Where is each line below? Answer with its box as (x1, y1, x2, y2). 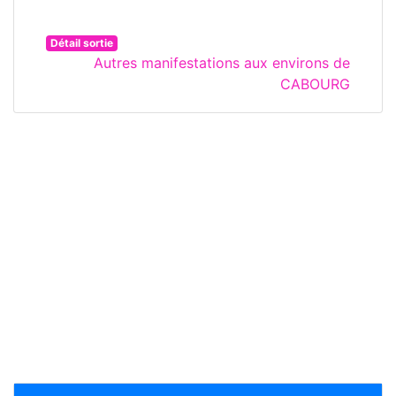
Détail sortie (49, 36, 113, 50)
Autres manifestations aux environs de (94, 54, 350, 72)
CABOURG (280, 75, 350, 94)
